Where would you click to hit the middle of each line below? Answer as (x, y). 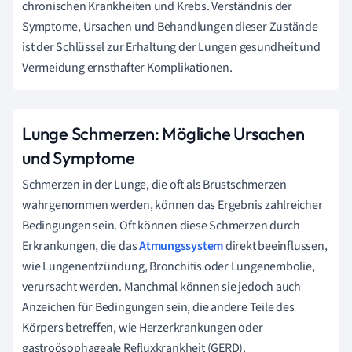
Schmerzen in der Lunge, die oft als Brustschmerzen (154, 184)
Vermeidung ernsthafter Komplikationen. (127, 67)
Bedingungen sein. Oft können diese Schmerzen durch (161, 225)
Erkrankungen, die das (81, 246)
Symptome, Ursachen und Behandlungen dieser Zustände (170, 26)
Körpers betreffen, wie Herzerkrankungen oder (143, 327)
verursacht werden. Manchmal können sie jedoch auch (161, 286)
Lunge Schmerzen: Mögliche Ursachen (163, 133)
